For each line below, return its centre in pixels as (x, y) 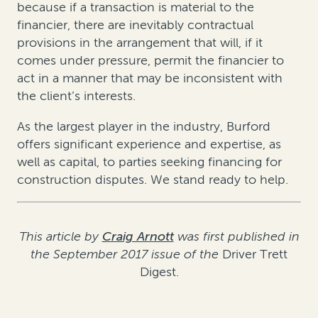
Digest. (159, 272)
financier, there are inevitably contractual (135, 25)
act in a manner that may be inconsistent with (150, 78)
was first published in (236, 237)
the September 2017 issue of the (126, 254)
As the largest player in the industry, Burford (144, 127)
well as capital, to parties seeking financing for (149, 162)
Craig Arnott (138, 237)
